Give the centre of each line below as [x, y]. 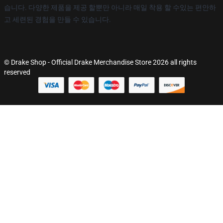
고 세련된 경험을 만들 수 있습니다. [57, 19]
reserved [17, 72]
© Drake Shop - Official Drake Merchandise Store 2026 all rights [100, 62]
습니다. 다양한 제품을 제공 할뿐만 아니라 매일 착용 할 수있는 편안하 [110, 7]
